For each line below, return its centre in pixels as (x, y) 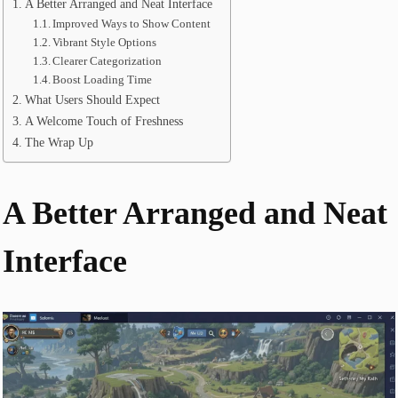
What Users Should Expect (92, 100)
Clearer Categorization (107, 61)
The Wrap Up (59, 143)
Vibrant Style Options (105, 43)
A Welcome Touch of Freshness (103, 121)
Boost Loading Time (103, 80)
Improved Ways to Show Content (132, 24)
